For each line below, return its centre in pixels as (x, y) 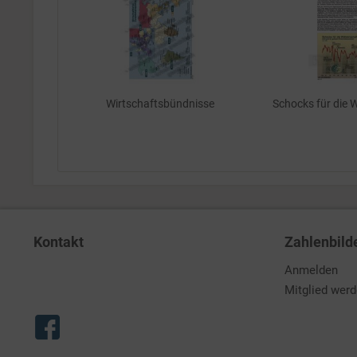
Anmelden (311, 270)
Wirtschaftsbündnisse (160, 104)
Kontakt (59, 242)
